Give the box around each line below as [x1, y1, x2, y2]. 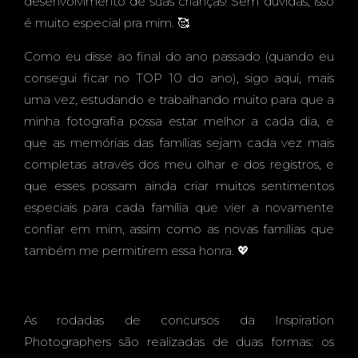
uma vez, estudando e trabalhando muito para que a [24, 92, 334, 107]
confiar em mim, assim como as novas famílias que [24, 221, 334, 237]
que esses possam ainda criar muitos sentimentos [24, 178, 334, 193]
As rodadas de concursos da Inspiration [24, 312, 334, 328]
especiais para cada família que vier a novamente [24, 200, 334, 215]
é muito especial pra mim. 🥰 [24, 15, 189, 30]
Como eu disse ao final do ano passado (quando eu [24, 49, 334, 64]
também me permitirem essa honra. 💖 [24, 243, 249, 258]
